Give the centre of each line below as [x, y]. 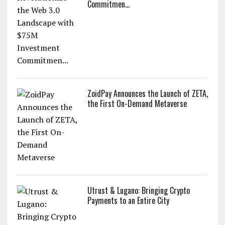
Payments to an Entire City [128, 200]
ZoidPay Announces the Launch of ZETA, [147, 93]
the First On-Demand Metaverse [137, 103]
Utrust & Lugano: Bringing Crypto [138, 190]
